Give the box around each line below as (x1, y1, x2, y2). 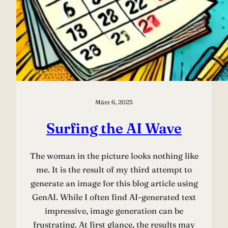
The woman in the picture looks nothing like (30, 150, 198, 161)
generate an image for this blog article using (30, 178, 198, 188)
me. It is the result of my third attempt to (36, 164, 192, 175)
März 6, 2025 (95, 98, 133, 106)
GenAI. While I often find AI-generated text (32, 191, 196, 202)
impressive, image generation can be (45, 205, 183, 216)
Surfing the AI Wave (46, 119, 182, 137)
